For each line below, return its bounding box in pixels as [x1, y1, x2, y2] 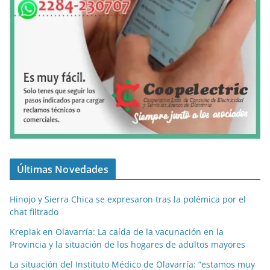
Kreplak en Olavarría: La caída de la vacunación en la [10, 226, 224, 238]
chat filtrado [10, 206, 58, 218]
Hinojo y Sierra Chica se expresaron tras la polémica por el [10, 193, 246, 206]
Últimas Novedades [17, 163, 108, 177]
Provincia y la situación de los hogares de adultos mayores [10, 239, 245, 251]
